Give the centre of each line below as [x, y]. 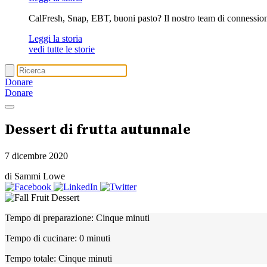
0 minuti [94, 238]
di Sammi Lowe [35, 176]
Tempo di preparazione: [49, 218]
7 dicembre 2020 [36, 156]
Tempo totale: [30, 258]
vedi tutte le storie [62, 49]
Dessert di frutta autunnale [98, 130]
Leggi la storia [55, 38]
